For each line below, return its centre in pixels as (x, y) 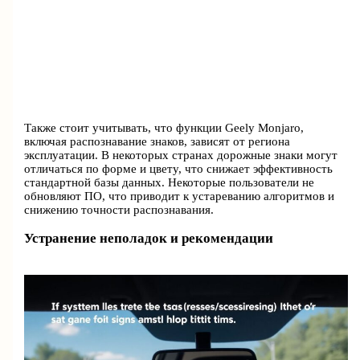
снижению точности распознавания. (119, 209)
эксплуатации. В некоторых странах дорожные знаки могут (181, 155)
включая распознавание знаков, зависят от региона (157, 141)
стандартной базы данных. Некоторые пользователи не (170, 182)
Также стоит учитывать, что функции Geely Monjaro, (164, 127)
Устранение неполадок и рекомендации (149, 238)
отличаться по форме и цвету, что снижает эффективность (179, 168)
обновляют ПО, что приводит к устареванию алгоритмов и (180, 196)
